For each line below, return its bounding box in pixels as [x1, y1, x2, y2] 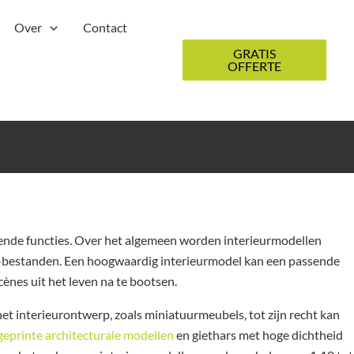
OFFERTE [228, 58, 282, 73]
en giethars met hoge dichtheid [174, 327, 343, 342]
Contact [82, 20, 127, 35]
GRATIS [233, 46, 277, 61]
